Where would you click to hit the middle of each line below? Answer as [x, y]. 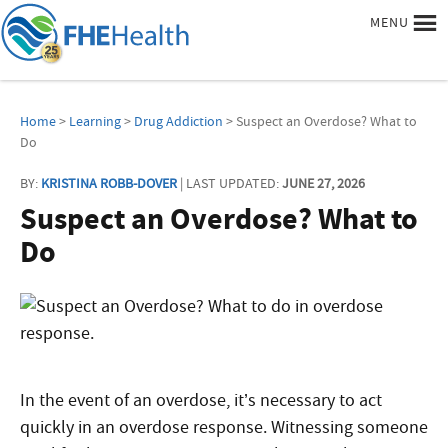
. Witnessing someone [345, 427]
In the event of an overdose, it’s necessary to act [201, 400]
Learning [95, 121]
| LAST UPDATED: [229, 183]
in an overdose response [170, 427]
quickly [49, 427]
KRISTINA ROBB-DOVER [109, 183]
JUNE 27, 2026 [323, 183]
